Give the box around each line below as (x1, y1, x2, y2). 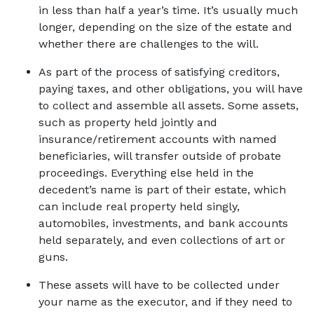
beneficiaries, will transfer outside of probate (39, 149, 281, 163)
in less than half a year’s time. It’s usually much (39, 4, 298, 17)
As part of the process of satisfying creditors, (39, 65, 280, 78)
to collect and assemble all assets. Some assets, (39, 99, 299, 112)
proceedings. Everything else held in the (39, 166, 254, 179)
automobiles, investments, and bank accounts (39, 217, 288, 230)
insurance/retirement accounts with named (39, 132, 277, 146)
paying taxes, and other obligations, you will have (39, 82, 303, 95)
